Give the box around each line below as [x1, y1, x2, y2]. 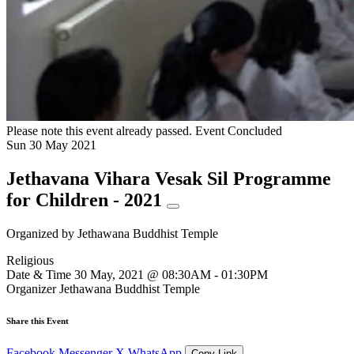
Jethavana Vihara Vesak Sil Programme [6, 168, 331, 189]
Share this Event [6, 315, 69, 326]
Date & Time [6, 267, 71, 281]
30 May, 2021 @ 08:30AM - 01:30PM [74, 267, 268, 281]
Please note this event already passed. [6, 124, 192, 137]
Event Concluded [195, 124, 282, 137]
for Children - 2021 [6, 189, 167, 210]
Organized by [6, 226, 77, 240]
